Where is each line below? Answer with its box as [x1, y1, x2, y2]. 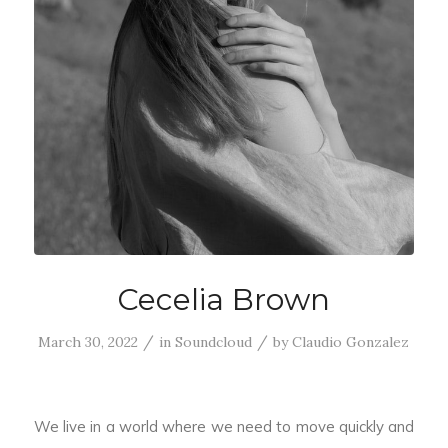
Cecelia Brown [117, 281, 331, 319]
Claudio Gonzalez [292, 333, 410, 352]
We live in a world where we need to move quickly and [33, 416, 415, 436]
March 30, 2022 [38, 333, 139, 352]
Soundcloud [175, 333, 253, 352]
